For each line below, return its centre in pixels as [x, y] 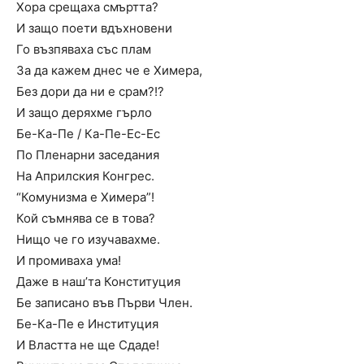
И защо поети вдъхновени [94, 28]
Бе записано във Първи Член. [104, 303]
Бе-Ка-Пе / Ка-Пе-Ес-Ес [88, 134]
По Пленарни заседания [88, 155]
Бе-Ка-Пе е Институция [87, 324]
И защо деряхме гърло [84, 113]
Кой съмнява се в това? [86, 218]
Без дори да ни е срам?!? [90, 91]
